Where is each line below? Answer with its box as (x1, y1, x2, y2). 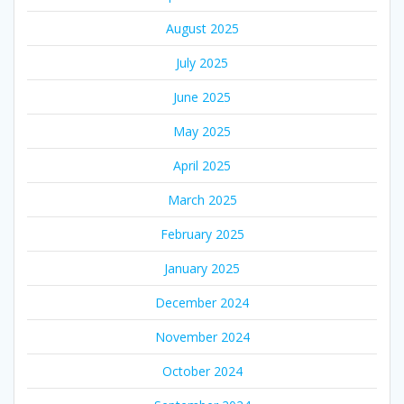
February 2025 (160, 225, 244, 243)
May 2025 (173, 123, 231, 140)
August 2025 (165, 20, 239, 37)
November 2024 (154, 328, 250, 345)
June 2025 (173, 88, 231, 106)
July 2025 (176, 54, 228, 71)
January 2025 (164, 260, 240, 277)
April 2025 (173, 157, 231, 174)
